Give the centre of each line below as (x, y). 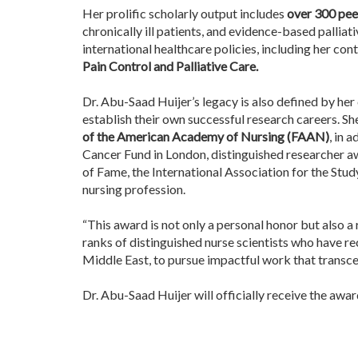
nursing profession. (134, 189)
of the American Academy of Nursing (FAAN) (206, 136)
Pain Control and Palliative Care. (170, 66)
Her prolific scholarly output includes (185, 13)
